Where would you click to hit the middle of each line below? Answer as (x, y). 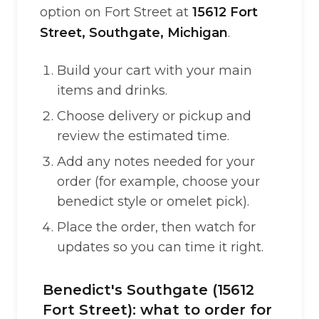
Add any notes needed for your (156, 162)
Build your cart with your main (155, 70)
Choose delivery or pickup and (154, 116)
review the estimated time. (143, 136)
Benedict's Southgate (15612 (148, 290)
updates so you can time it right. (160, 247)
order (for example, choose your (158, 182)
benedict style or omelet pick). (153, 202)
